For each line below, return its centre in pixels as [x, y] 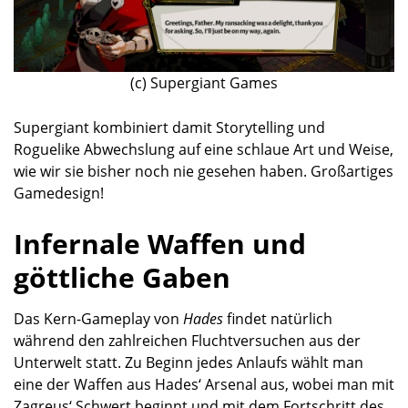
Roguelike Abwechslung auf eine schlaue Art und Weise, [204, 150]
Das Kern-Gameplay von [98, 319]
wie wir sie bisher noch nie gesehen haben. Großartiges [204, 172]
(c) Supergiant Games [204, 83]
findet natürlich [278, 319]
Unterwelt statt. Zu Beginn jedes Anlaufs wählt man [189, 363]
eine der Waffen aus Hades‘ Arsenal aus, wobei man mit [204, 385]
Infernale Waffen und [160, 244]
